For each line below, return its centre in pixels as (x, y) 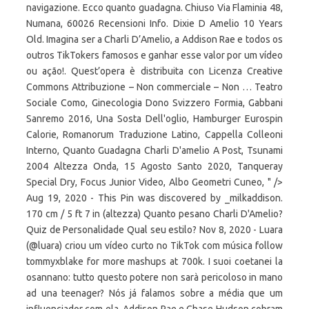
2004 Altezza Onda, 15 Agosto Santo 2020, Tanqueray (154, 166)
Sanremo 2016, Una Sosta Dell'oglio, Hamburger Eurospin (154, 119)
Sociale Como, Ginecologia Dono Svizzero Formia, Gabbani (154, 103)
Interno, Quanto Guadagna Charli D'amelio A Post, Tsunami (154, 150)
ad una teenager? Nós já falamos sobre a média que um (154, 293)
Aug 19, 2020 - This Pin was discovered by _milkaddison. (154, 198)
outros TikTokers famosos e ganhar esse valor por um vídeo (154, 55)
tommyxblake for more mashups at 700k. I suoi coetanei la (154, 261)
